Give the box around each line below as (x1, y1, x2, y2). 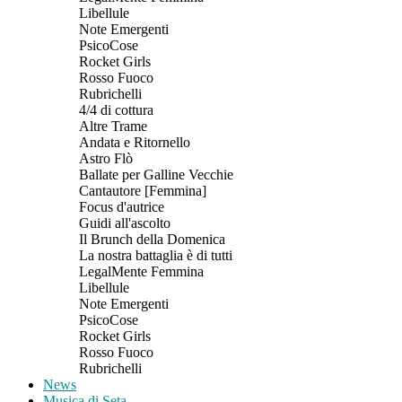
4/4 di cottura (79, 102, 153, 118)
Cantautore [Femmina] (79, 183, 206, 198)
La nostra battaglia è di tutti (79, 248, 232, 263)
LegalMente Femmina (79, 264, 204, 279)
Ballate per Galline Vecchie (79, 167, 233, 182)
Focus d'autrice (79, 199, 164, 214)
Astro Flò (79, 151, 133, 166)
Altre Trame (79, 118, 147, 134)
